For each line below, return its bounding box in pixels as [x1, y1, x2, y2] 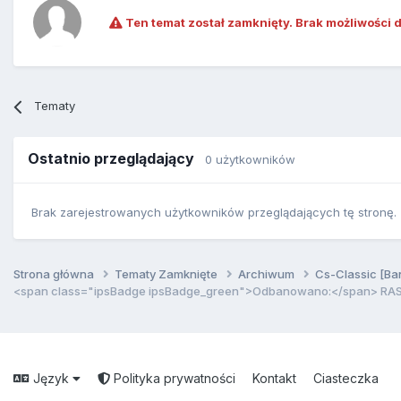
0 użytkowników [205, 152, 295, 167]
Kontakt [252, 370, 296, 386]
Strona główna [13, 266, 97, 281]
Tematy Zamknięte [115, 266, 220, 281]
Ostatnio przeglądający [28, 149, 205, 168]
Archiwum [238, 266, 297, 281]
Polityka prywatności [110, 370, 235, 386]
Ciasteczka [313, 370, 379, 386]
